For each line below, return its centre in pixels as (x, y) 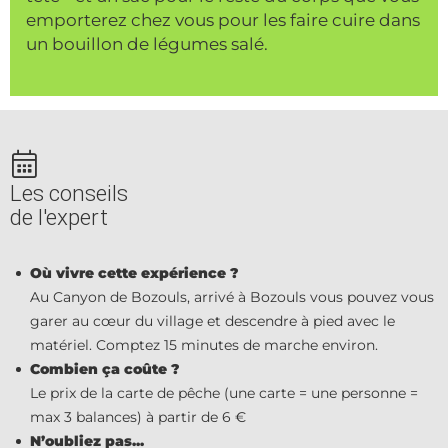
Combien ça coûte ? (104, 369)
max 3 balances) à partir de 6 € (138, 417)
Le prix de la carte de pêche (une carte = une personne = (224, 393)
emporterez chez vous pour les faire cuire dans (223, 20)
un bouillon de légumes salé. (149, 44)
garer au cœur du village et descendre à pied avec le (212, 321)
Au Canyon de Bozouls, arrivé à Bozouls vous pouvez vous (232, 297)
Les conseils (69, 192)
